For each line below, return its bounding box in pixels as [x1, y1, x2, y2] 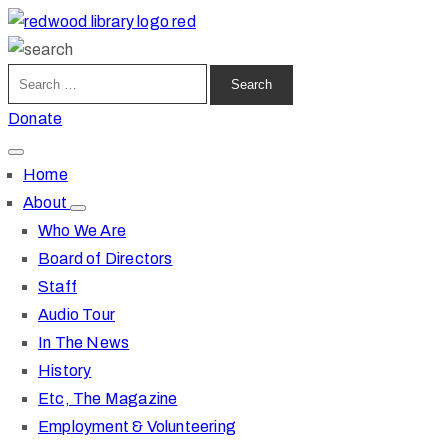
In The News [38, 333, 130, 351]
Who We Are [38, 221, 126, 239]
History [38, 361, 92, 379]
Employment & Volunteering [38, 417, 236, 435]
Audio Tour [38, 305, 115, 323]
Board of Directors [38, 249, 173, 267]
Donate [8, 109, 63, 127]
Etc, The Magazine [38, 389, 178, 407]
